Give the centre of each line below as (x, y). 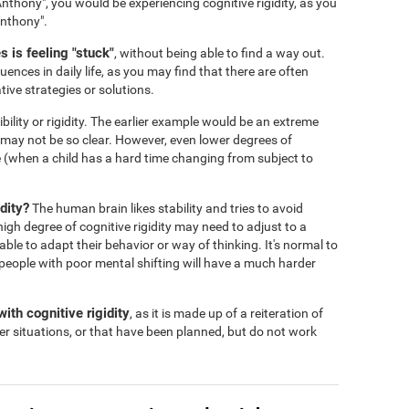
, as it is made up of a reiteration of (226, 313)
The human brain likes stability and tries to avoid (166, 208)
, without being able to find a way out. (220, 53)
